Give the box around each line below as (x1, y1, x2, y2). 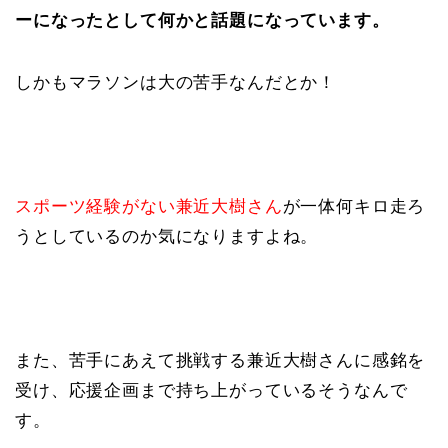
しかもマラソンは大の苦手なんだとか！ (15, 72, 337, 92)
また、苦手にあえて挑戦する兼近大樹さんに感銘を (15, 350, 426, 370)
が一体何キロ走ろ (282, 196, 426, 216)
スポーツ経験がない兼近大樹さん (15, 196, 283, 216)
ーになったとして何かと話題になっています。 (15, 10, 390, 30)
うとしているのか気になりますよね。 (15, 226, 319, 246)
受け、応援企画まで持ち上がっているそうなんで (15, 380, 408, 400)
